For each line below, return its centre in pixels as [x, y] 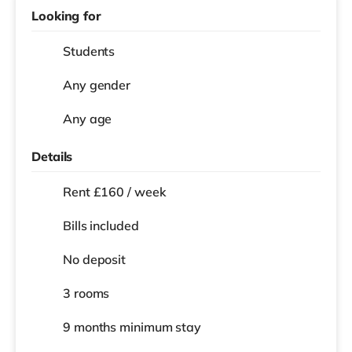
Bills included [101, 225]
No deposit [94, 259]
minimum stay [160, 326]
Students [89, 51]
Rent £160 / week [115, 191]
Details [52, 156]
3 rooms [86, 293]
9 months [92, 326]
